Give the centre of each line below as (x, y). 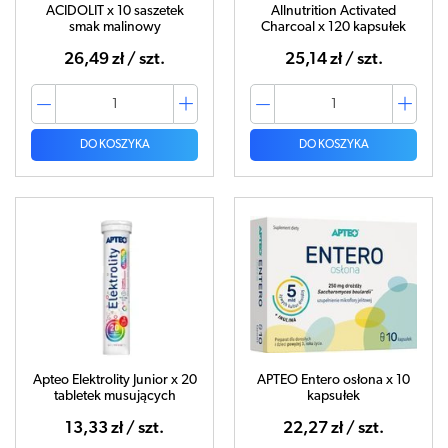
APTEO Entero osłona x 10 (333, 380)
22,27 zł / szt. (333, 428)
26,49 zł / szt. (114, 59)
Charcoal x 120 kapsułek (333, 27)
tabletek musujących (114, 396)
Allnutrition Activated (333, 11)
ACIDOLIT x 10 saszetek (114, 11)
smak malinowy (114, 27)
